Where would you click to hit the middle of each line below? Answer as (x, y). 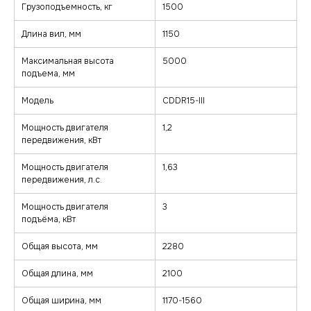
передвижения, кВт (61, 141)
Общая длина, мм (57, 274)
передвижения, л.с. (62, 180)
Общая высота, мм (60, 247)
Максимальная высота (68, 61)
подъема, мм (48, 74)
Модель (37, 101)
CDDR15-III (184, 101)
